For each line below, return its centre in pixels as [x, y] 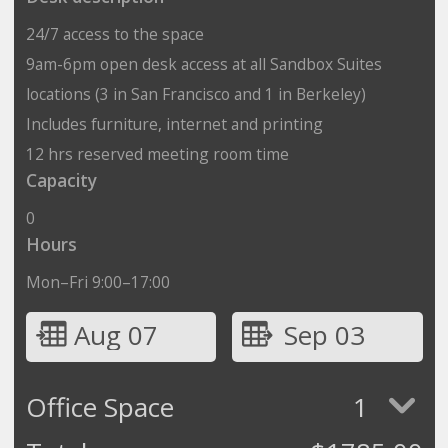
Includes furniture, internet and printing [174, 123]
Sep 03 [324, 334]
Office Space [99, 406]
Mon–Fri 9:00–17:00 [97, 281]
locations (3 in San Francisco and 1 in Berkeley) [195, 93]
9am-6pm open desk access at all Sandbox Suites [203, 63]
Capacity [61, 180]
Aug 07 [115, 334]
